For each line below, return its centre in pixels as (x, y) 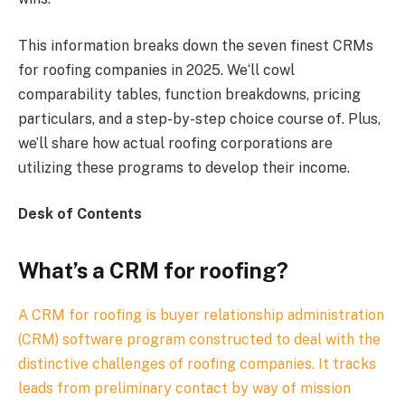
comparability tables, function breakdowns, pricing (189, 94)
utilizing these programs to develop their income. (184, 167)
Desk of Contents (80, 214)
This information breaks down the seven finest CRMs (196, 45)
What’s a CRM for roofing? (153, 271)
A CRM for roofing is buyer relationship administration (201, 316)
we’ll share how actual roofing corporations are (175, 143)
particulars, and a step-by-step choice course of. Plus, (199, 118)
